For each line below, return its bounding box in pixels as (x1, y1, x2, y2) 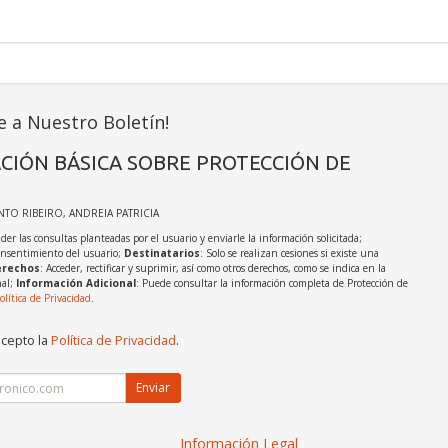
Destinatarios (123, 246, 200, 261)
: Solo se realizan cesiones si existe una (199, 246, 379, 261)
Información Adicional (15, 276, 136, 291)
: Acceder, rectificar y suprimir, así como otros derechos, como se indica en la (39, 261, 386, 276)
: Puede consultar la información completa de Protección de (135, 276, 408, 291)
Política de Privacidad (50, 332, 176, 350)
